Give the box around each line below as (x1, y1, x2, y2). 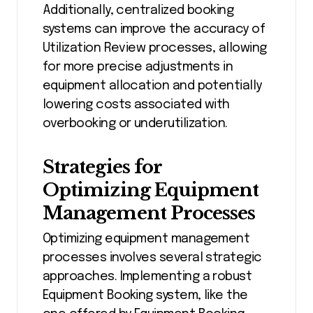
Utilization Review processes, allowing (43, 42, 267, 55)
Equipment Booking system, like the (43, 289, 248, 302)
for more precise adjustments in (43, 61, 233, 74)
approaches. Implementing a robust (43, 270, 252, 283)
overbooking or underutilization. (43, 117, 228, 131)
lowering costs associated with (43, 99, 230, 112)
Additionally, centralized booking (43, 4, 234, 17)
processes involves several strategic (43, 251, 262, 264)
